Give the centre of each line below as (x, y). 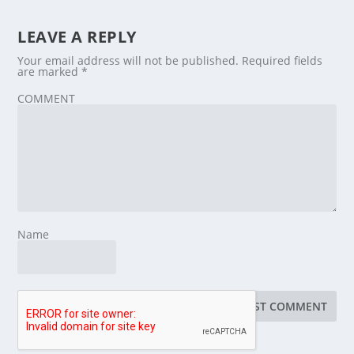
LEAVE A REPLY (77, 36)
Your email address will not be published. (128, 60)
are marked (50, 71)
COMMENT (47, 98)
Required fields (282, 60)
